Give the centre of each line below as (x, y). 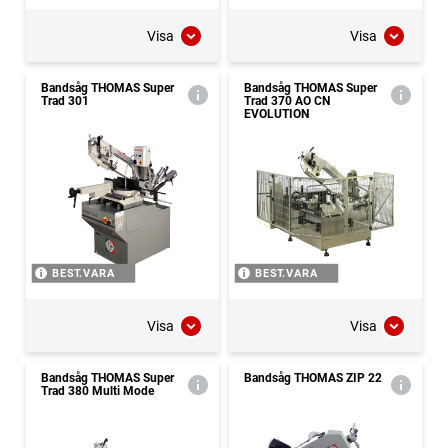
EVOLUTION (276, 114)
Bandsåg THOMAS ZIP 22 (313, 378)
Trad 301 (65, 101)
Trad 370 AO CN (287, 101)
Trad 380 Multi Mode (97, 391)
